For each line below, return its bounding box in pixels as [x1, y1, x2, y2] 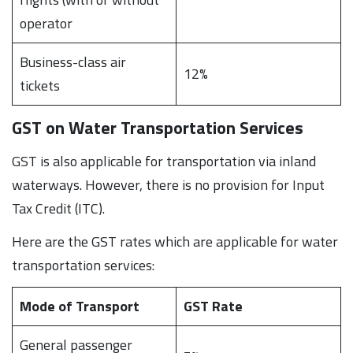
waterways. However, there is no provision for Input [12, 173, 325, 195]
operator [20, 12, 72, 34]
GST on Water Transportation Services [12, 113, 303, 141]
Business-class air [20, 50, 126, 72]
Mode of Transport [20, 295, 139, 317]
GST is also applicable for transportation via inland [12, 150, 316, 172]
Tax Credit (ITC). [12, 197, 105, 219]
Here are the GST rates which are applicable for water [12, 230, 338, 252]
